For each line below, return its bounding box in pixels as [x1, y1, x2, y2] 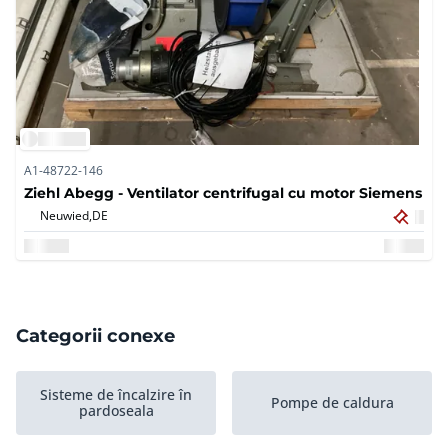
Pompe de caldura [270, 393, 394, 413]
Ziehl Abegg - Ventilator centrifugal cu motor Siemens [24, 183, 422, 203]
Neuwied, [40, 207, 92, 224]
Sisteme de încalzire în [40, 385, 192, 405]
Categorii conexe [16, 323, 175, 348]
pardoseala [78, 401, 154, 421]
